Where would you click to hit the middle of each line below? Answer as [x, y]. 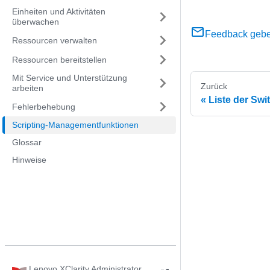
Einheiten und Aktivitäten [59, 11]
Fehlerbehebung [44, 106]
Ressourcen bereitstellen [59, 59]
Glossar [27, 142]
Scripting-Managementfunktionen [75, 125]
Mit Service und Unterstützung [70, 78]
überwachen [36, 22]
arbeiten [28, 88]
